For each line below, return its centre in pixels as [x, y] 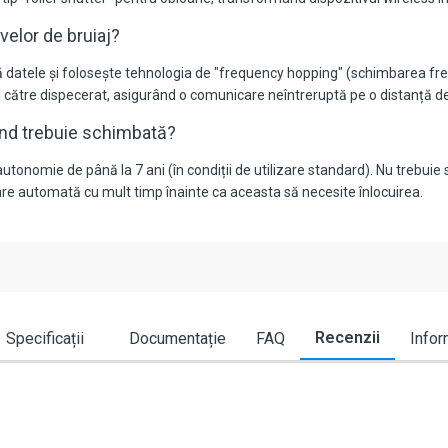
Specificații [44, 339]
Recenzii [347, 338]
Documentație [177, 339]
